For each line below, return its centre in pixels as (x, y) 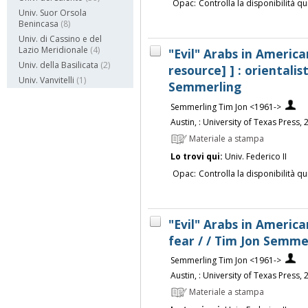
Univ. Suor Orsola (53, 13)
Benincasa (38, 24)
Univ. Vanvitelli (46, 80)
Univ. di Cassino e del (60, 39)
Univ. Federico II (254, 156)
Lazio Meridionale (53, 50)
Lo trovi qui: (196, 156)
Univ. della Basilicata (58, 65)
